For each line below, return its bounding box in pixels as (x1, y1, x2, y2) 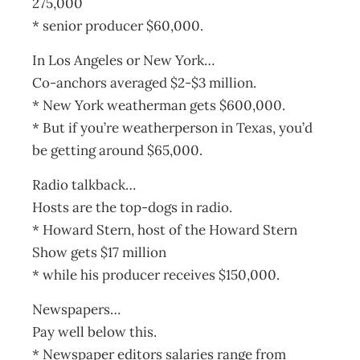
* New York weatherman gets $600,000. (32, 96, 285, 114)
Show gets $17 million (32, 243, 166, 261)
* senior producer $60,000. (32, 17, 203, 35)
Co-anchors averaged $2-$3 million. (32, 74, 256, 92)
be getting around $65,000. (32, 141, 202, 159)
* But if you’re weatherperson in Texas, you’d (32, 119, 313, 137)
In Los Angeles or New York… (32, 51, 215, 69)
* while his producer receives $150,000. (32, 266, 280, 284)
